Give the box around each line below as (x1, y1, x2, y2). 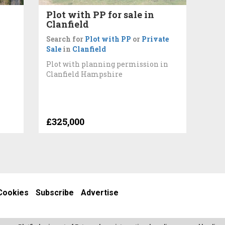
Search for (46, 34, 85, 44)
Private (142, 34, 169, 44)
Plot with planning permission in (46, 59, 169, 69)
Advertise (81, 188, 119, 198)
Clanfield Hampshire (46, 69, 123, 79)
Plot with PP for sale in (46, 8, 155, 21)
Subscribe (36, 188, 74, 198)
